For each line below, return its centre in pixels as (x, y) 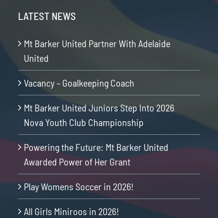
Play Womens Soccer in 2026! (79, 186)
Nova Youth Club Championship (83, 122)
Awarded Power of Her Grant (77, 161)
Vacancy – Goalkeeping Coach (79, 82)
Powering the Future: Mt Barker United (96, 147)
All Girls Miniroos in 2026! (71, 211)
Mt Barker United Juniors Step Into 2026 (99, 107)
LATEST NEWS (47, 16)
